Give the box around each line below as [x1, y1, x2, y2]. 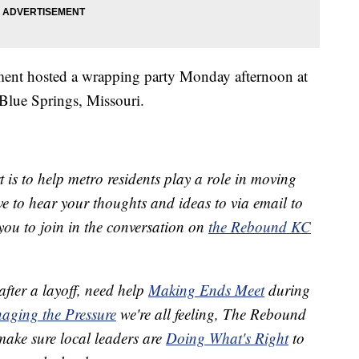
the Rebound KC [208, 216, 311, 236]
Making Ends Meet [148, 279, 264, 300]
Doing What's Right [166, 327, 288, 348]
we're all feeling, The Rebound [116, 303, 306, 324]
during [264, 279, 310, 300]
